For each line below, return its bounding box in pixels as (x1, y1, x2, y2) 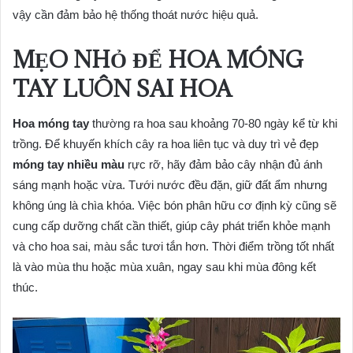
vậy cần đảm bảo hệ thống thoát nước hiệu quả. (13, 7, 258, 21)
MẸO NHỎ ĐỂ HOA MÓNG (13, 44, 303, 74)
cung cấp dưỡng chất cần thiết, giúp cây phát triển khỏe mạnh (13, 219, 330, 233)
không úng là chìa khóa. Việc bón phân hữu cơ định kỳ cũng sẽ (13, 199, 336, 213)
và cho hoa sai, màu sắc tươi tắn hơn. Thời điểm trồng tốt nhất (13, 240, 334, 254)
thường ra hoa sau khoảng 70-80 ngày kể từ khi (89, 117, 337, 131)
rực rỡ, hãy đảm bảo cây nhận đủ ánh (124, 158, 322, 172)
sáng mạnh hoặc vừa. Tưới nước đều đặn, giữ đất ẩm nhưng (13, 178, 327, 192)
